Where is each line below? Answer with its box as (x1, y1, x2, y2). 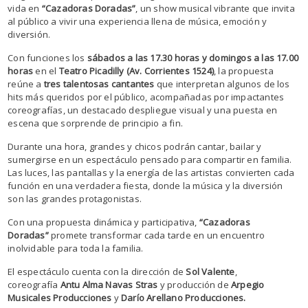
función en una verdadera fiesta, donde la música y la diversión (8, 179, 283, 192)
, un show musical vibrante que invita (135, 1, 295, 14)
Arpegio (230, 278, 265, 291)
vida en (8, 1, 42, 14)
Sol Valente (186, 265, 235, 278)
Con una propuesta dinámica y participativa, (8, 215, 199, 228)
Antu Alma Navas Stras (60, 278, 158, 291)
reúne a (8, 77, 44, 90)
